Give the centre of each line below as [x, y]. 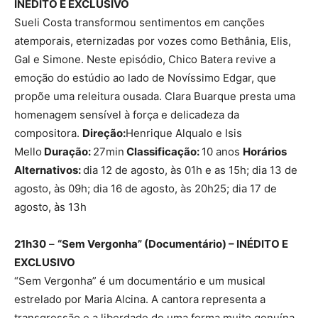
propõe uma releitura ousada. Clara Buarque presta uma [155, 97]
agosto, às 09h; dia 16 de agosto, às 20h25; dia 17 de [146, 189]
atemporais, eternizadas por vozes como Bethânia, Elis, [153, 41]
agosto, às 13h [50, 207]
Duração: [67, 152]
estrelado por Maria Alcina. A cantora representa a [140, 300]
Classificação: [163, 152]
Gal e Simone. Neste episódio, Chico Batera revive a [145, 60]
